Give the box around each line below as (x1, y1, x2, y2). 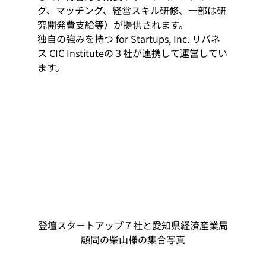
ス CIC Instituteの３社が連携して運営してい (37, 46, 227, 60)
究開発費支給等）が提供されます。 (37, 17, 188, 31)
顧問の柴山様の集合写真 (80, 232, 185, 246)
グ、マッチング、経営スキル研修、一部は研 (37, 3, 226, 17)
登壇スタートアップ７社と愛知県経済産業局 (37, 217, 228, 232)
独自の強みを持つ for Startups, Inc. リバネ (37, 31, 220, 46)
